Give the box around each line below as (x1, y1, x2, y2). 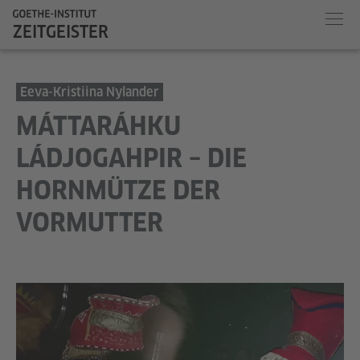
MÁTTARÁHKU (16, 111, 181, 141)
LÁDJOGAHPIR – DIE (16, 143, 247, 173)
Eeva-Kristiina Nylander (20, 84, 159, 100)
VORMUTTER (16, 207, 163, 237)
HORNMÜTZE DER (16, 175, 220, 205)
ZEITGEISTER (13, 22, 108, 42)
